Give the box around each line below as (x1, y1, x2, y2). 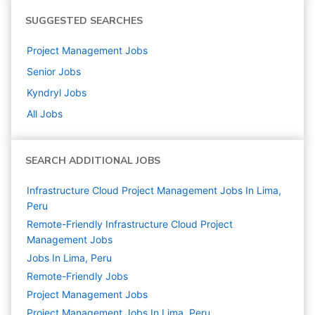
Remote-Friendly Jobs (27, 270, 128, 283)
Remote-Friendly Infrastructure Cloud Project (27, 218, 233, 231)
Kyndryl (27, 86, 61, 99)
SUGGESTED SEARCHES (25, 14, 143, 28)
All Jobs (27, 108, 63, 120)
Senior (27, 65, 56, 78)
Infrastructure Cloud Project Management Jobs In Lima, (27, 184, 281, 197)
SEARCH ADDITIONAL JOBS (25, 154, 160, 168)
